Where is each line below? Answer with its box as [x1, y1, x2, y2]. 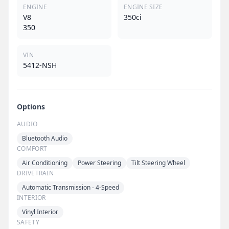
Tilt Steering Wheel [131, 158, 185, 167]
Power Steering [78, 158, 121, 167]
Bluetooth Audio [22, 133, 67, 143]
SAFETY [17, 217, 39, 226]
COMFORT [17, 144, 48, 153]
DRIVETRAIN [17, 168, 54, 177]
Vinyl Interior [22, 207, 58, 216]
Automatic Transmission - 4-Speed [22, 182, 119, 192]
